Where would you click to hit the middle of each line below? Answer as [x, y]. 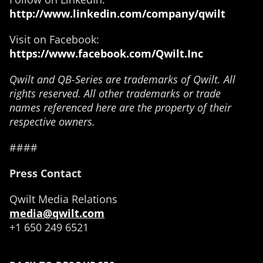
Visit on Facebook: [54, 39]
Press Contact [45, 173]
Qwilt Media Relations [63, 199]
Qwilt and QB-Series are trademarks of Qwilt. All [122, 79]
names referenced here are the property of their [120, 107]
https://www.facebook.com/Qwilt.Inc [106, 53]
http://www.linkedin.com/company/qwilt [117, 14]
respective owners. [52, 122]
